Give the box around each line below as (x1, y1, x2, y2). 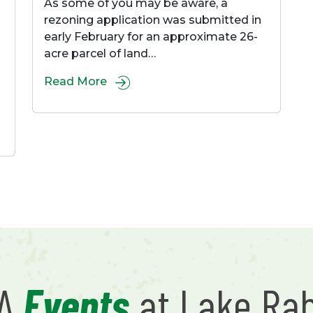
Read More (44, 75, 110, 89)
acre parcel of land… (44, 47, 156, 61)
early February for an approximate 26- (44, 30, 258, 44)
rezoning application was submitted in (44, 13, 261, 27)
